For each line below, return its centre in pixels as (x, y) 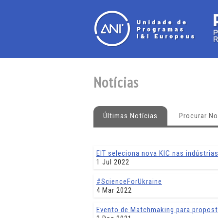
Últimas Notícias (130, 116)
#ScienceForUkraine (129, 182)
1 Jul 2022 (113, 162)
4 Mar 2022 (114, 190)
